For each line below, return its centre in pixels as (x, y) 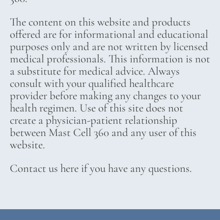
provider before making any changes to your (105, 96)
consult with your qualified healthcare (92, 84)
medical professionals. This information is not (110, 59)
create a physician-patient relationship (94, 121)
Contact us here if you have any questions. (101, 169)
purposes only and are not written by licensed (109, 47)
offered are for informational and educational (109, 35)
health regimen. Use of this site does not (96, 108)
